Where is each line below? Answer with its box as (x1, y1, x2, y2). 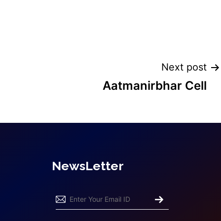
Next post (161, 61, 207, 73)
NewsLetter (51, 158, 124, 173)
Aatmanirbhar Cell (103, 78, 207, 93)
